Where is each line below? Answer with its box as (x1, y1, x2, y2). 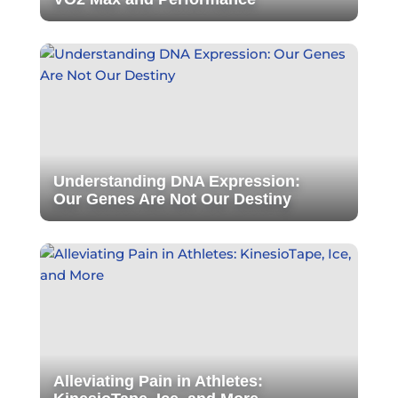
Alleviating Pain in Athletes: (52, 371, 263, 390)
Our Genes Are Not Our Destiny (52, 189, 291, 208)
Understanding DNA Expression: (52, 171, 300, 190)
